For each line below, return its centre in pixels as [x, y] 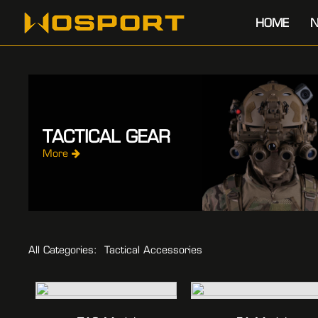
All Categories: [63, 250]
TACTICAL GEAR [106, 136]
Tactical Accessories [153, 250]
